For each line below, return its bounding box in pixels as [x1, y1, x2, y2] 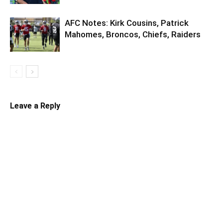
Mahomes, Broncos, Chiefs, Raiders [65, 29, 201, 39]
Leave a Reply [10, 101, 60, 111]
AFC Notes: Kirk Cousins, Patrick [65, 17, 189, 28]
